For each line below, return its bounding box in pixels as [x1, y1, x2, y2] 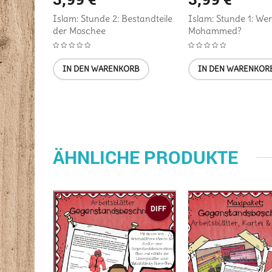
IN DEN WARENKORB [63, 63, 140, 74]
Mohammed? [188, 24, 242, 36]
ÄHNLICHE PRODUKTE [53, 144, 238, 169]
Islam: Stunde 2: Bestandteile [53, 12, 172, 24]
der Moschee [53, 24, 106, 36]
